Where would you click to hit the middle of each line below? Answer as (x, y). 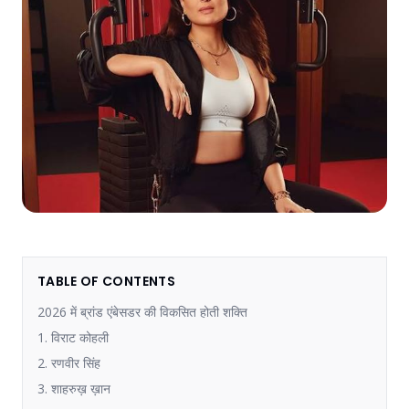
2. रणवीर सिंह (69, 362)
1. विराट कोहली (73, 337)
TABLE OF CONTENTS (106, 281)
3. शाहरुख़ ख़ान (74, 388)
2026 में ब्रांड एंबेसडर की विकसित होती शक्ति (142, 311)
